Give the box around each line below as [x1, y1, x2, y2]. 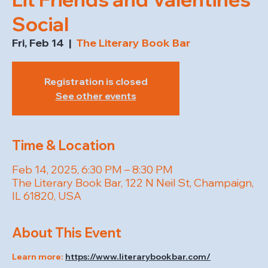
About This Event [12, 224, 121, 242]
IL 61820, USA [12, 189, 81, 203]
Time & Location [12, 137, 115, 154]
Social [12, 12, 69, 36]
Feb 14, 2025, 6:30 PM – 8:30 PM [12, 163, 173, 177]
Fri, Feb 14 [12, 36, 64, 50]
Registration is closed [44, 75, 148, 88]
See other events [55, 90, 136, 102]
